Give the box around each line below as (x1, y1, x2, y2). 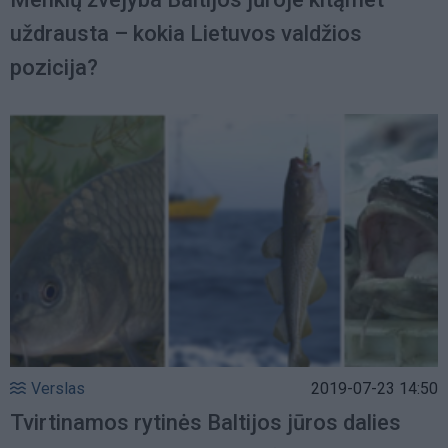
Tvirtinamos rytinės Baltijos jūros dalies (10, 410, 401, 436)
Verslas (31, 379, 85, 399)
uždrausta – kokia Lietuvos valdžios (10, 20, 362, 46)
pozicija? (10, 54, 98, 80)
